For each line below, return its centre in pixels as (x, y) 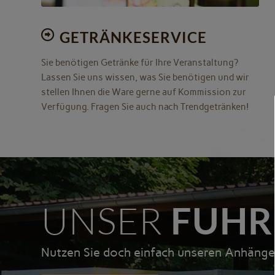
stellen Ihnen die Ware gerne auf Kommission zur (144, 92)
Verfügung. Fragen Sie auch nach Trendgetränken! (145, 107)
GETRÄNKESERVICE (133, 37)
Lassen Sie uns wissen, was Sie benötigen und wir (145, 77)
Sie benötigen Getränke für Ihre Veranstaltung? (140, 62)
